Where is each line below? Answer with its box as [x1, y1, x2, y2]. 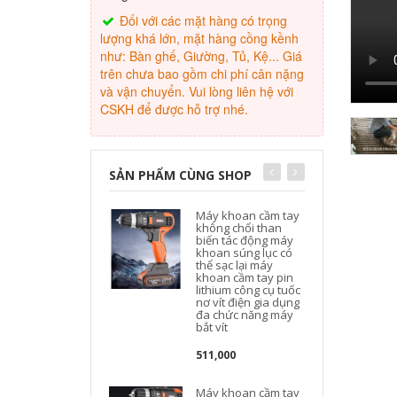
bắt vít [196, 319, 229, 335]
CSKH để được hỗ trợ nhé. [100, 100, 248, 118]
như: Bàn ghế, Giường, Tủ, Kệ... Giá [100, 47, 302, 65]
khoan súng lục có [196, 245, 293, 261]
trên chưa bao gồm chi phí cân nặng [100, 65, 304, 82]
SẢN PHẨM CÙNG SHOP [109, 167, 252, 183]
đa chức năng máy [196, 307, 294, 323]
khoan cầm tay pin [196, 269, 294, 285]
